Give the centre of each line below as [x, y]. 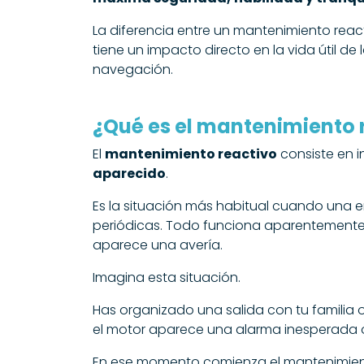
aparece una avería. [158, 245]
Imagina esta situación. [167, 277]
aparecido [129, 173]
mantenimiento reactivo [191, 154]
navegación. [133, 69]
